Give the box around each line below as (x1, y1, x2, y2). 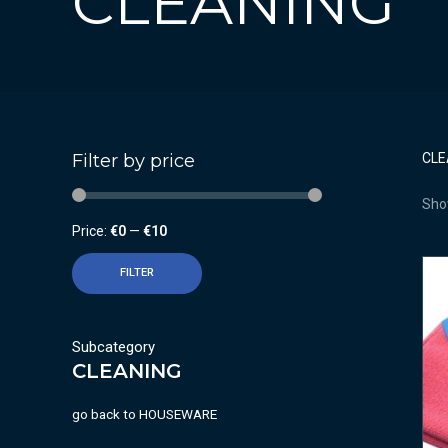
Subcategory (72, 337, 155, 356)
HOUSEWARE (139, 406, 217, 423)
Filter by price (72, 149, 195, 173)
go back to (72, 406, 136, 423)
